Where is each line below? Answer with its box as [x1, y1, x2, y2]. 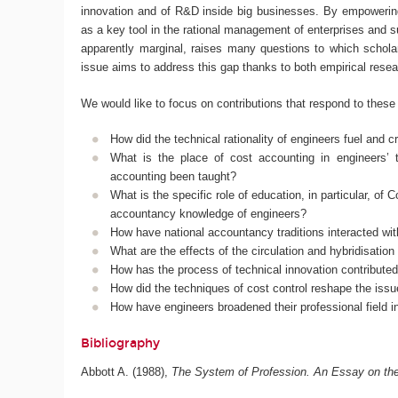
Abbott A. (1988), [81, 365, 172, 379]
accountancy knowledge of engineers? [109, 207, 306, 221]
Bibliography [81, 335, 161, 351]
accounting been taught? [109, 170, 236, 184]
